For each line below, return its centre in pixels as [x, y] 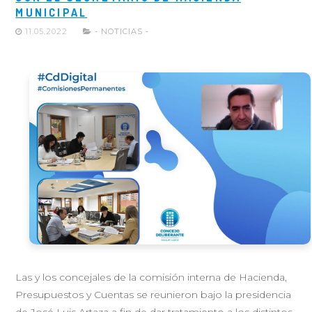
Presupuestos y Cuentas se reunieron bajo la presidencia [154, 295]
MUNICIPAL [52, 12]
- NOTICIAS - [122, 31]
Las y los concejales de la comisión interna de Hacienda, [151, 278]
